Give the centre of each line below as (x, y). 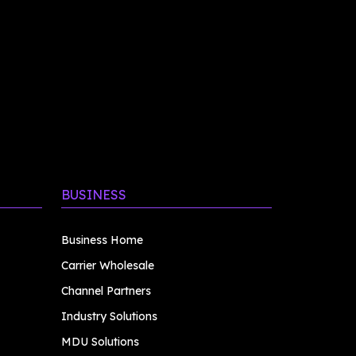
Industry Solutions (109, 316)
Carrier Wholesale (108, 265)
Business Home (102, 240)
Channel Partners (106, 291)
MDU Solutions (100, 342)
